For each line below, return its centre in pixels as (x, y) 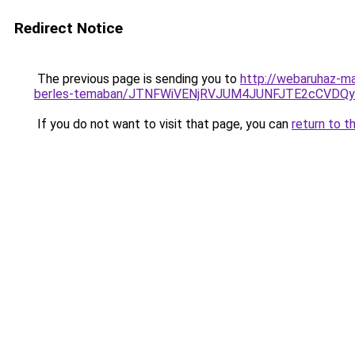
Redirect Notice (69, 28)
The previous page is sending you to (137, 79)
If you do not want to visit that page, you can (163, 124)
